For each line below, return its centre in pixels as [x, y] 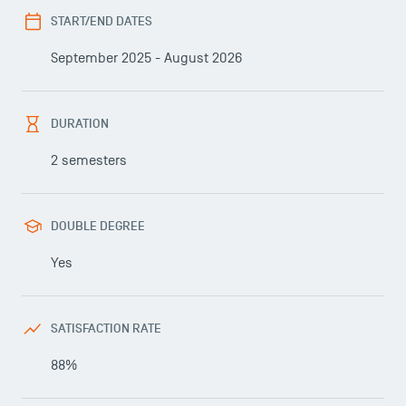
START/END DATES [101, 21]
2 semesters [89, 160]
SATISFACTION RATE [106, 329]
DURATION [80, 124]
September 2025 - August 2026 [146, 58]
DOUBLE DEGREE [98, 226]
